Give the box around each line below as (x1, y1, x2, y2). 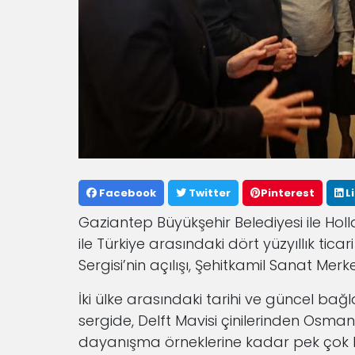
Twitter (186, 185, 231, 201)
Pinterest (261, 185, 315, 201)
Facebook (97, 185, 156, 201)
